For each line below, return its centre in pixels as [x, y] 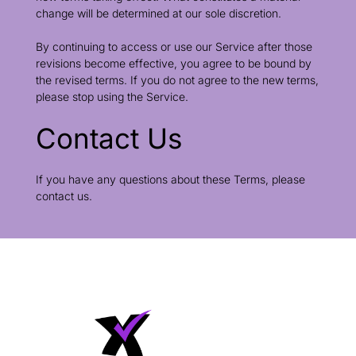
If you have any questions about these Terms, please [170, 179]
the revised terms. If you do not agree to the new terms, [177, 80]
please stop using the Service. [112, 97]
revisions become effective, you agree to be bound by [173, 63]
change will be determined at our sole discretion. [158, 13]
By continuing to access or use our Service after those [174, 46]
